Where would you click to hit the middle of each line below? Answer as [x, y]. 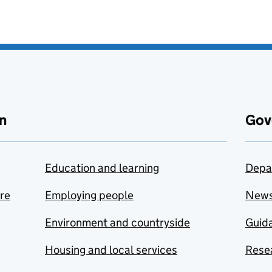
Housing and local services [111, 250]
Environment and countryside [117, 223]
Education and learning [102, 168]
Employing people [89, 195]
